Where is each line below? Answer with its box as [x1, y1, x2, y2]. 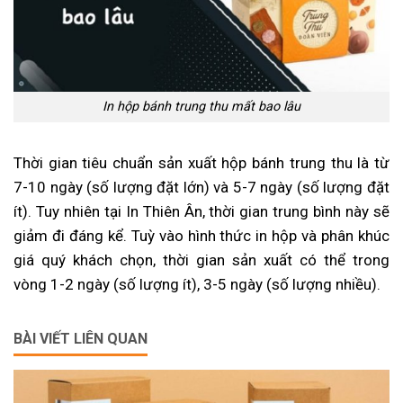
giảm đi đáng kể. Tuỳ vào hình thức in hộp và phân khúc [13, 227, 390, 246]
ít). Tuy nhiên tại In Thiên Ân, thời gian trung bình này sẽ [13, 202, 390, 221]
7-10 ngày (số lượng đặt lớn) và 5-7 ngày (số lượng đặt [13, 178, 390, 197]
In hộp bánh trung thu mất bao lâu [103, 99, 300, 115]
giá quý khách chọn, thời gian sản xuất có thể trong [13, 251, 390, 270]
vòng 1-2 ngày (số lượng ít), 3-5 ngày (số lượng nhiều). [13, 275, 381, 294]
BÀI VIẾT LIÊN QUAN [13, 330, 148, 348]
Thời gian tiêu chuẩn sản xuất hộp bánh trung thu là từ [13, 154, 390, 173]
